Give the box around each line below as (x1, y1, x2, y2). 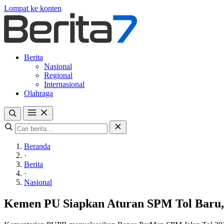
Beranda (24, 142, 50, 150)
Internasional (44, 80, 84, 88)
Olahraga (24, 89, 53, 97)
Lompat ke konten (4, 4, 61, 12)
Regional (44, 71, 72, 79)
